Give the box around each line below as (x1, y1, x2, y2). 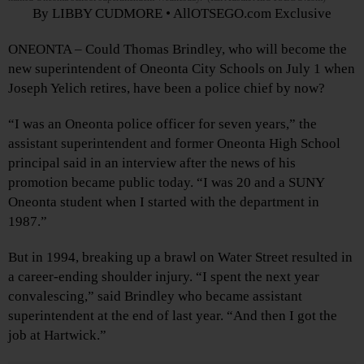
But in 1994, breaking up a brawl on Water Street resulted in (8, 249, 353, 266)
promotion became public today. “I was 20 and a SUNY (8, 175, 324, 191)
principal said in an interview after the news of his (8, 155, 296, 171)
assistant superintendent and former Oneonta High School (8, 136, 340, 152)
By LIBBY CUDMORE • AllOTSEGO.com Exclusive (32, 6, 331, 22)
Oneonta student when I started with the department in (8, 194, 319, 210)
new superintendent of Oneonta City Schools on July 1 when (8, 61, 355, 77)
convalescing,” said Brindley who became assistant (8, 288, 302, 305)
